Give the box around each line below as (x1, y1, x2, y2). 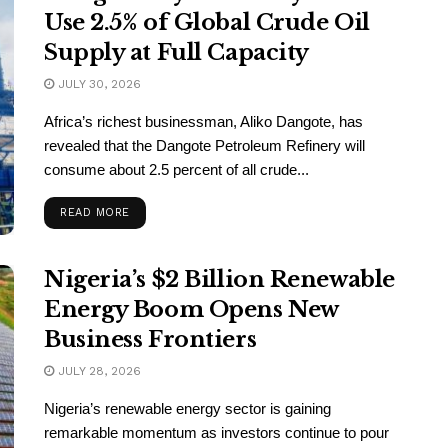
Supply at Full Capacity (44, 38, 309, 66)
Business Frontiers (44, 326, 257, 354)
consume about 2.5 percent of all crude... (44, 160, 309, 178)
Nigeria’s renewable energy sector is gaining (44, 400, 331, 418)
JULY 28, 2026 (54, 364, 141, 379)
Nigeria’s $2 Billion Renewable (44, 266, 395, 294)
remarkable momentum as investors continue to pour (44, 424, 389, 442)
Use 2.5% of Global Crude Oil (44, 8, 370, 36)
